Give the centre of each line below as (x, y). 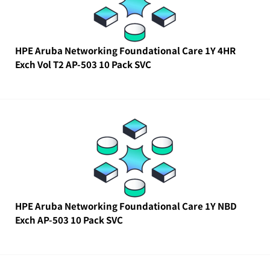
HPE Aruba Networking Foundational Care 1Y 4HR (125, 50)
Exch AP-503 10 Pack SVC (69, 220)
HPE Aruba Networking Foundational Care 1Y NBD (126, 206)
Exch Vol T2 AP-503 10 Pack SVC (83, 64)
